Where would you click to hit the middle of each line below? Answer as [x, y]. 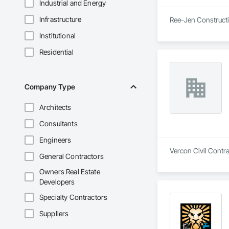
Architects [55, 107]
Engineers [55, 140]
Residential [56, 52]
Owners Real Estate [70, 172]
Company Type [50, 87]
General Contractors [72, 156]
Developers [57, 182]
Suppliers [54, 214]
